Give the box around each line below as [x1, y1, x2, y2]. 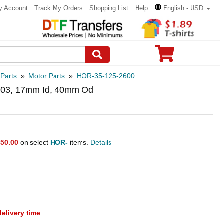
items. [68, 138, 90, 146]
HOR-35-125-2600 [77, 72, 135, 80]
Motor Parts [28, 72, 65, 80]
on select [18, 138, 50, 146]
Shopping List [89, 4, 128, 12]
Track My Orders [34, 4, 82, 12]
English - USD [163, 4, 203, 12]
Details [90, 138, 111, 146]
